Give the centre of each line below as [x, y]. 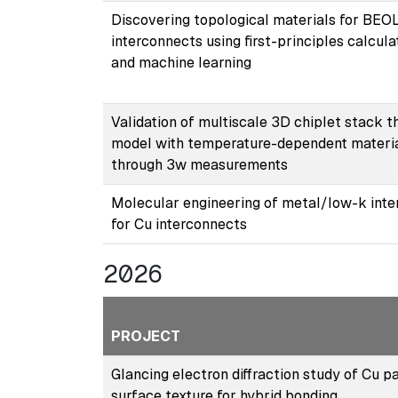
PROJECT [145, 336]
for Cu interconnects [179, 224]
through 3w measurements [199, 164]
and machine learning [181, 62]
